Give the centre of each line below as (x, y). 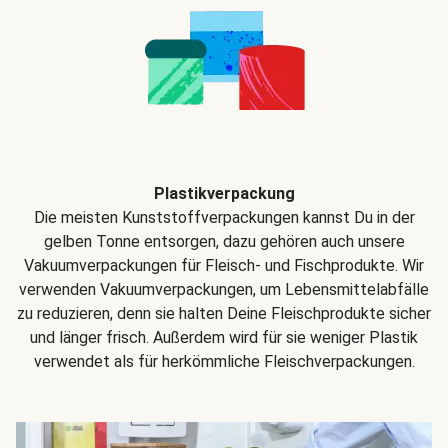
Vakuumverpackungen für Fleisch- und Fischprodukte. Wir (224, 266)
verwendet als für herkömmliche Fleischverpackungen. (224, 362)
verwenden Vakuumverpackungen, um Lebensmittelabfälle (224, 290)
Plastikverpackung (224, 194)
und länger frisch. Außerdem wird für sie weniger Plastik (224, 338)
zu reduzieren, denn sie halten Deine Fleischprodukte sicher (224, 314)
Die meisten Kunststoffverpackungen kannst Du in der (224, 218)
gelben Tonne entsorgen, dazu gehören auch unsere (224, 242)
